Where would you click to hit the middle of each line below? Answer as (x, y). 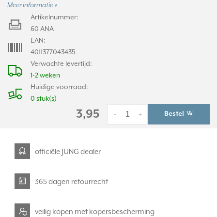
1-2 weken (45, 75)
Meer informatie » (32, 5)
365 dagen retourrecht (71, 181)
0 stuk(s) (44, 98)
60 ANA (42, 29)
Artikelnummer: (54, 17)
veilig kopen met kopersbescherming (95, 211)
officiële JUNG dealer (68, 151)
